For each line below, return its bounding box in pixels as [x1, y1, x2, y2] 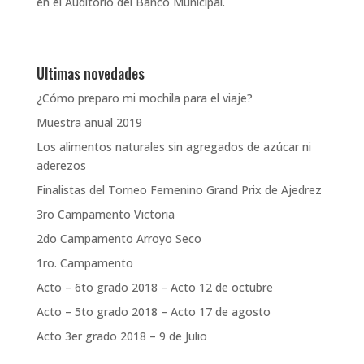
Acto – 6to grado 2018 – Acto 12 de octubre [36, 279, 273, 295]
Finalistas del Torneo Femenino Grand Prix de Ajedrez [36, 182, 322, 197]
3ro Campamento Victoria [36, 206, 175, 222]
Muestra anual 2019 [36, 115, 142, 130]
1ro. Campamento [36, 255, 133, 271]
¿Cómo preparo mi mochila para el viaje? [36, 90, 253, 106]
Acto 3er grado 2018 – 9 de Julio [36, 328, 207, 344]
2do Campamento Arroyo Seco [36, 231, 201, 246]
